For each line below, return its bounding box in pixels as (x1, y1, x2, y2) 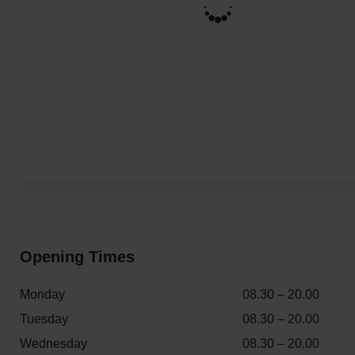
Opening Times (20, 248, 135, 265)
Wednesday (20, 337, 87, 350)
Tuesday (20, 312, 68, 326)
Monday (20, 288, 65, 301)
